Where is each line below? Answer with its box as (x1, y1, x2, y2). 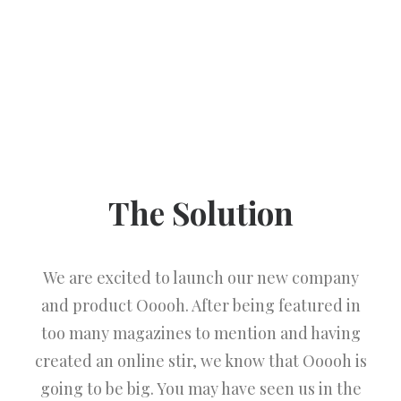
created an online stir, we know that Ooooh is (34, 350, 367, 371)
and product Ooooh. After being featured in (40, 294, 361, 316)
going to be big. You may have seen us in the (39, 378, 362, 399)
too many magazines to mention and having (40, 322, 361, 344)
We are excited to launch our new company (42, 267, 359, 288)
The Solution (107, 192, 294, 234)
